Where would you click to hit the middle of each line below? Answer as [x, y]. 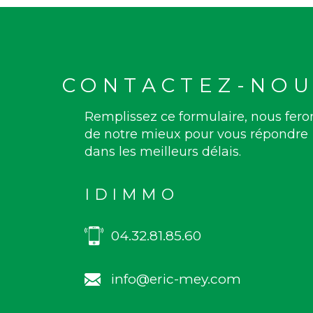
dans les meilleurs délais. [163, 152]
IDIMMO [132, 195]
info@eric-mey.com [176, 279]
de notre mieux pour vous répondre [196, 134]
